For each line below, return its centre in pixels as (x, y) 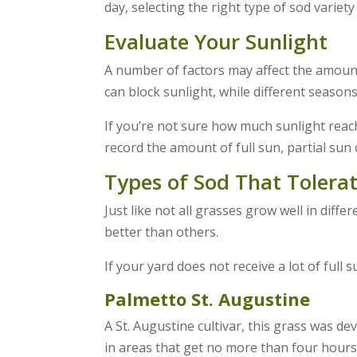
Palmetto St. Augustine (207, 298)
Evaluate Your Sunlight (216, 41)
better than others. (161, 231)
